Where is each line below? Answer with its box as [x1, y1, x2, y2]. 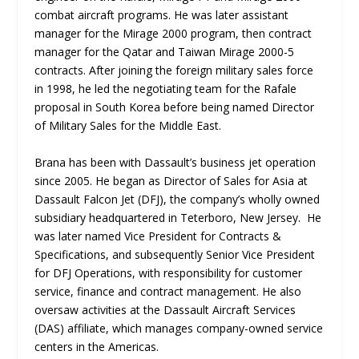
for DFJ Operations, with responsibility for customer [34, 264, 302, 280]
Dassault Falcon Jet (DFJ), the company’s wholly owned [34, 191, 320, 207]
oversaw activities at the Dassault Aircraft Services [34, 301, 296, 317]
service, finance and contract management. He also [34, 283, 301, 299]
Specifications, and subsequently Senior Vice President [34, 246, 315, 262]
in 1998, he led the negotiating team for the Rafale [34, 81, 296, 97]
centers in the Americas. [34, 338, 159, 354]
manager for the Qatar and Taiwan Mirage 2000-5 [34, 44, 294, 60]
